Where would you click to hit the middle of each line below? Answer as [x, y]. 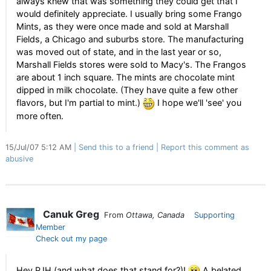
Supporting [214, 215]
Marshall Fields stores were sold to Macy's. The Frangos [131, 64]
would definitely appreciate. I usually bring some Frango [129, 14]
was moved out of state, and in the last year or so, [119, 52]
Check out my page [71, 239]
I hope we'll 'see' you [198, 103]
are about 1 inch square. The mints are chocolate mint [126, 77]
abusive [19, 159]
